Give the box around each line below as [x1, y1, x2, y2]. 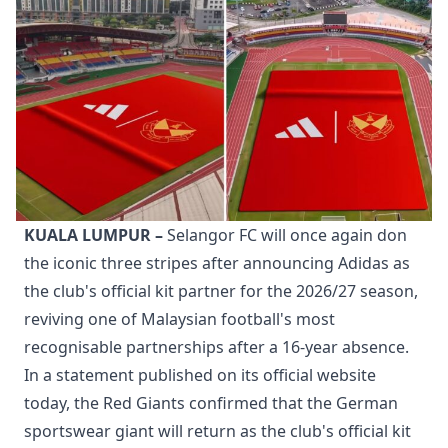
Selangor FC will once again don [167, 223, 407, 246]
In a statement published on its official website [24, 363, 376, 386]
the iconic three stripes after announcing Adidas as [24, 251, 410, 274]
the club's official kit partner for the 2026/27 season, [24, 279, 418, 302]
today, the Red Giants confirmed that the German [24, 391, 398, 414]
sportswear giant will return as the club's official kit [24, 419, 411, 442]
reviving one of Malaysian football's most [24, 307, 335, 330]
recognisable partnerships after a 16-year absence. [24, 335, 409, 358]
